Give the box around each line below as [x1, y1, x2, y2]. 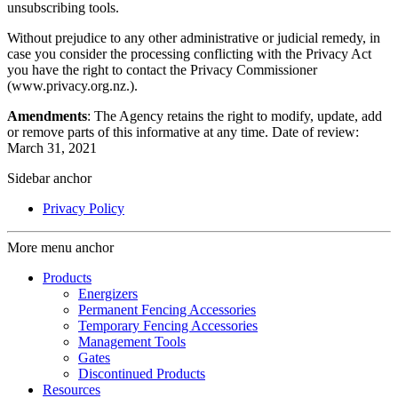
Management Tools [78, 334, 186, 350]
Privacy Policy [43, 201, 124, 217]
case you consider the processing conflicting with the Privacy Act [7, 46, 371, 62]
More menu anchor [7, 240, 114, 256]
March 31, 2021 [7, 140, 97, 156]
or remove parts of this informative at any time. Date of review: [7, 124, 359, 140]
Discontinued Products [78, 366, 205, 382]
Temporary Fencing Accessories [78, 318, 258, 334]
